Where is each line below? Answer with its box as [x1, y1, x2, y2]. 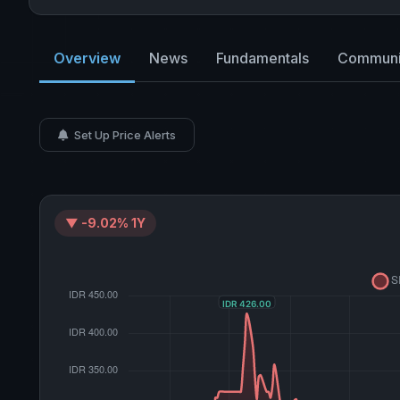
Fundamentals [216, 49, 309, 67]
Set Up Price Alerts [71, 128, 176, 142]
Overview [54, 49, 121, 67]
